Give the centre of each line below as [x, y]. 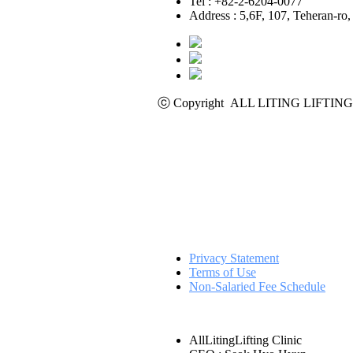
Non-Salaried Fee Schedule [257, 286]
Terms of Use [223, 272]
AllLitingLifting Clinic [245, 340]
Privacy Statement [234, 258]
